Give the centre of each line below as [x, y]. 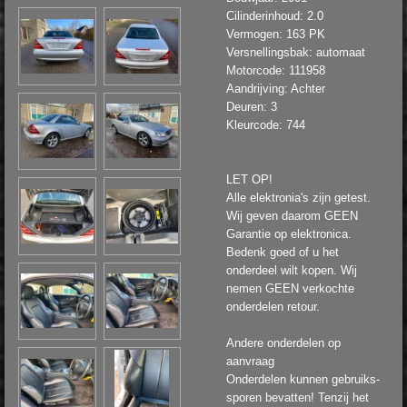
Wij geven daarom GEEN [292, 216]
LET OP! [249, 179]
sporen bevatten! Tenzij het [298, 397]
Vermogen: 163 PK [276, 34]
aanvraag [250, 361]
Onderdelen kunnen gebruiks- [303, 379]
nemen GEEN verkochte [290, 288]
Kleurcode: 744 [266, 125]
